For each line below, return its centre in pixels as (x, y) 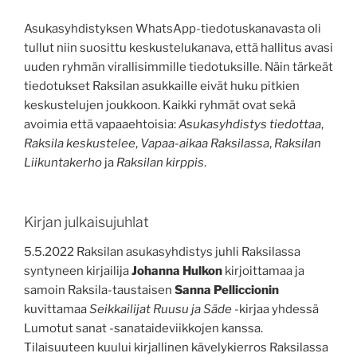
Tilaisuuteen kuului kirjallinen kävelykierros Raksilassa (176, 348)
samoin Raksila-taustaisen (99, 290)
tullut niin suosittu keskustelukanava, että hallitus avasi (178, 48)
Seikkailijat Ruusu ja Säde (161, 310)
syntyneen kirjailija (78, 271)
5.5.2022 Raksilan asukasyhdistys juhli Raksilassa (162, 252)
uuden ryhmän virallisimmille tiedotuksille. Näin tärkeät (178, 67)
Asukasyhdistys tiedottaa (250, 125)
